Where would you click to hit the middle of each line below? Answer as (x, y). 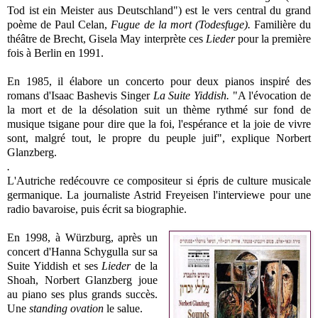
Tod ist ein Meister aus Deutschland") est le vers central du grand (159, 10)
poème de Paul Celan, (59, 24)
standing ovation (66, 308)
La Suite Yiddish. (193, 95)
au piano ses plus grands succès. (83, 294)
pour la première (273, 38)
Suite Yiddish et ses (55, 265)
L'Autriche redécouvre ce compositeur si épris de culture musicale (159, 180)
